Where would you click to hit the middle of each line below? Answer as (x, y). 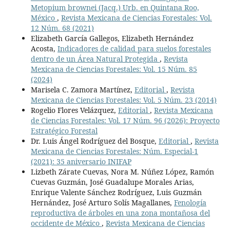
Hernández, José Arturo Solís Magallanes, (102, 203)
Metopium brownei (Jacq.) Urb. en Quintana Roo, (115, 8)
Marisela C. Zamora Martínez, (82, 90)
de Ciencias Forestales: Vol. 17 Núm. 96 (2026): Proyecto (125, 121)
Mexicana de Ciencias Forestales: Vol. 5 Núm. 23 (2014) (123, 100)
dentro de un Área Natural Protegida (95, 59)
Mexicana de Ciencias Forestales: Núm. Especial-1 (114, 151)
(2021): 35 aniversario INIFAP (81, 162)
